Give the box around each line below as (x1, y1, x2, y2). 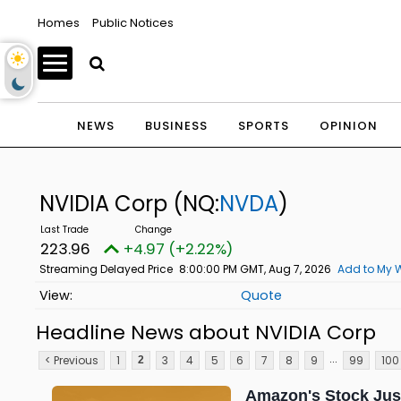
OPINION (319, 117, 378, 134)
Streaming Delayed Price (38, 261, 173, 277)
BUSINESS (144, 117, 208, 134)
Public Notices (92, 14, 174, 31)
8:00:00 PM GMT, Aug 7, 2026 (178, 261, 331, 277)
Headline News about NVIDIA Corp (36, 318, 376, 346)
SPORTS (237, 117, 289, 134)
